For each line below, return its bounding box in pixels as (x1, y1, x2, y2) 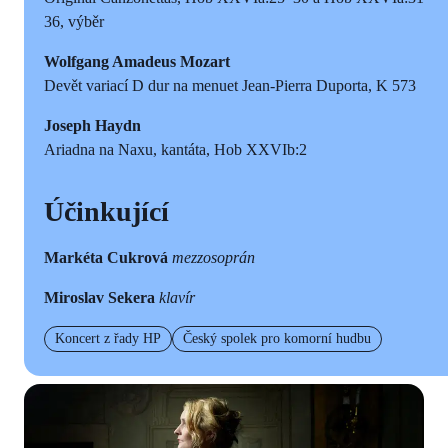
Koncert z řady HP (55, 330, 161, 346)
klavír (159, 288, 195, 306)
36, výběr (44, 12, 104, 30)
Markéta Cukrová (44, 248, 172, 266)
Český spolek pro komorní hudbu (183, 330, 371, 346)
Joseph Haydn (44, 116, 141, 134)
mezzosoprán (172, 248, 255, 266)
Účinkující (44, 195, 169, 227)
